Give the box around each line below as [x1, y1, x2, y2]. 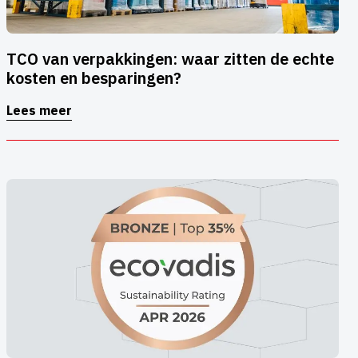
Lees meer [6, 102, 72, 119]
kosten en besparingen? [6, 67, 181, 89]
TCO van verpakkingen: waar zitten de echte [6, 48, 334, 70]
